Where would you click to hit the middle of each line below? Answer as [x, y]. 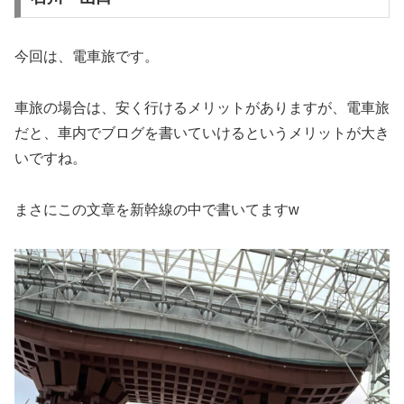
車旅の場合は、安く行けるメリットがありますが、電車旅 [202, 108]
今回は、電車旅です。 [87, 57]
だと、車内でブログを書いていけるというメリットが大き [202, 133]
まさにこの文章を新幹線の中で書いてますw [157, 210]
